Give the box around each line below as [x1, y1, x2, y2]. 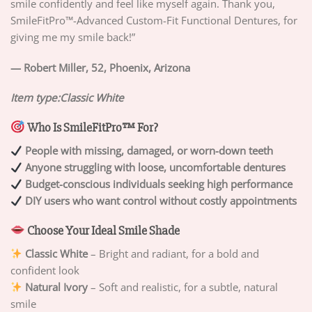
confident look [10, 263, 79, 278]
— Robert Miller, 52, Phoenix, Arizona [10, 60, 190, 75]
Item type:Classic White [10, 91, 124, 105]
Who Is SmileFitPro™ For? [26, 120, 158, 136]
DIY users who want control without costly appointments [22, 194, 297, 208]
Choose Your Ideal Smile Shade [26, 223, 180, 239]
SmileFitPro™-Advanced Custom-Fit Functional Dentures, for [10, 13, 297, 27]
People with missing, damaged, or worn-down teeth [22, 143, 274, 158]
